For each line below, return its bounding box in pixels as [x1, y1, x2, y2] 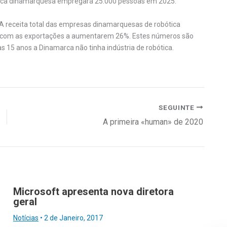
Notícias [13, 213, 39, 222]
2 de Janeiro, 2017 [44, 213, 103, 222]
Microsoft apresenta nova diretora [13, 185, 174, 198]
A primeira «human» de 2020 [103, 117, 203, 127]
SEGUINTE [159, 103, 197, 111]
